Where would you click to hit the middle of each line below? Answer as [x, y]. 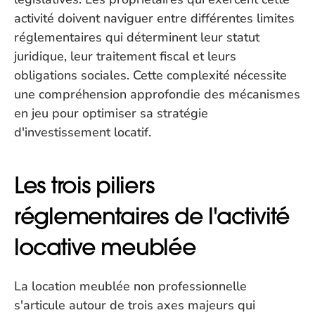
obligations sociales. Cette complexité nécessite [150, 75]
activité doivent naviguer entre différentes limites [154, 18]
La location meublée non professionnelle [130, 286]
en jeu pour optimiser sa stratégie [111, 113]
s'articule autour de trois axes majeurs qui [135, 305]
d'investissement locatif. [83, 132]
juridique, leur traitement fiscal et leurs [125, 56]
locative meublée [105, 247]
